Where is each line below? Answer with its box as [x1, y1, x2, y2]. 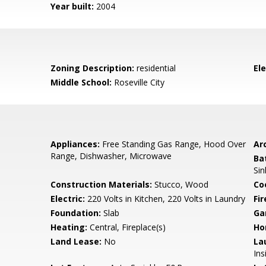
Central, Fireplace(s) [87, 221, 166, 233]
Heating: [50, 221, 88, 233]
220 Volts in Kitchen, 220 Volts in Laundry [85, 193, 246, 204]
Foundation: [50, 207, 102, 218]
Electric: [50, 193, 85, 204]
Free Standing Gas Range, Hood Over [100, 138, 246, 150]
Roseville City [112, 77, 165, 88]
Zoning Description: [50, 62, 135, 74]
